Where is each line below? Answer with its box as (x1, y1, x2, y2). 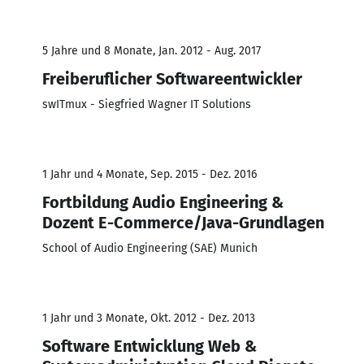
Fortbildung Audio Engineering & (42, 192, 284, 212)
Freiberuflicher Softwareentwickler (42, 68, 302, 89)
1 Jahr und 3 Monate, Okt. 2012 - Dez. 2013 (42, 310, 255, 325)
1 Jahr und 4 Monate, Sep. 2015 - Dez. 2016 (42, 167, 257, 181)
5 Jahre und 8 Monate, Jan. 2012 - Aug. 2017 (42, 43, 261, 58)
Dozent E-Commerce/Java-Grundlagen (42, 212, 324, 232)
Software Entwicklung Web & (42, 336, 257, 356)
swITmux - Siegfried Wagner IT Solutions (42, 97, 251, 111)
